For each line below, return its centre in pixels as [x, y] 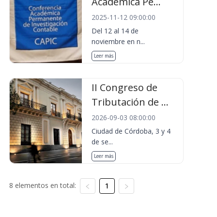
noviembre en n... [118, 41]
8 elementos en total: [42, 185]
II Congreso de [125, 87]
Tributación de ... [130, 102]
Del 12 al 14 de [115, 31]
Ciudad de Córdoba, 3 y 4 [131, 131]
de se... [102, 142]
